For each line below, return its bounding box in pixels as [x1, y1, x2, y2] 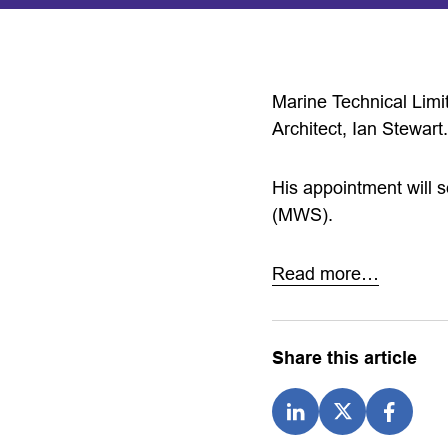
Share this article [272, 348, 417, 369]
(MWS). [272, 205, 333, 226]
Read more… [272, 264, 379, 285]
